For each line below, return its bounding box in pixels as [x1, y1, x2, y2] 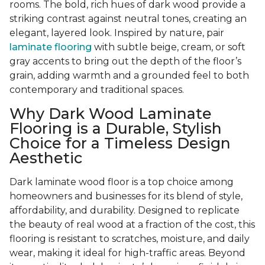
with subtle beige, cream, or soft [92, 41, 245, 53]
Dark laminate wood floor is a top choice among [9, 176, 234, 188]
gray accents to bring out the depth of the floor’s [9, 56, 241, 67]
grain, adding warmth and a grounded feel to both [9, 70, 249, 82]
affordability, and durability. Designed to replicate [9, 205, 240, 216]
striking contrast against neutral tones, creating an [9, 13, 247, 25]
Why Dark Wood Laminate [9, 105, 212, 123]
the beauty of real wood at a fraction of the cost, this [9, 219, 255, 231]
